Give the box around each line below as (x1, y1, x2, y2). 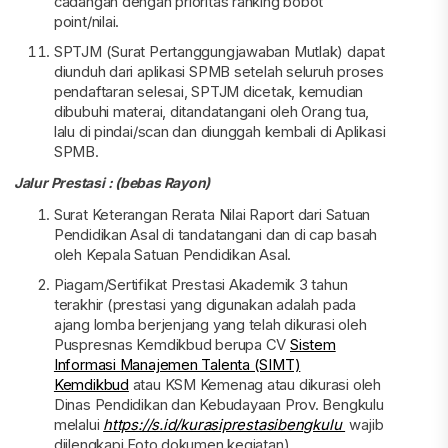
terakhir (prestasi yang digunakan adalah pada (53, 295, 356, 314)
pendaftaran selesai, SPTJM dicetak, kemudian (53, 82, 364, 101)
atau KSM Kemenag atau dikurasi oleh (128, 375, 381, 394)
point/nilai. (53, 12, 120, 31)
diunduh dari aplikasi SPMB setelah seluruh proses (53, 62, 384, 81)
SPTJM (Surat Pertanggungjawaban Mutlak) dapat (53, 42, 385, 61)
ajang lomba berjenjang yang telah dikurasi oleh (53, 315, 367, 334)
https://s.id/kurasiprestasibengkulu (103, 415, 346, 434)
